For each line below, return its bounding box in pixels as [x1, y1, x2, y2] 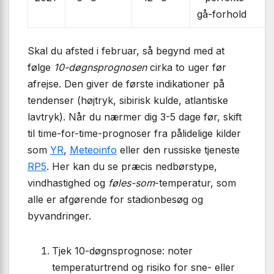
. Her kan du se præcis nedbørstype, [46, 160, 217, 172]
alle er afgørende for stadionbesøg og [28, 193, 203, 206]
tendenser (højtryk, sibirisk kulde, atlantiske [28, 94, 228, 106]
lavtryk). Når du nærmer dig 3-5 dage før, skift [28, 110, 242, 123]
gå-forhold [197, 7, 247, 20]
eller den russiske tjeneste [117, 143, 240, 156]
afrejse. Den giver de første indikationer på [28, 77, 224, 90]
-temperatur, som [155, 176, 236, 189]
